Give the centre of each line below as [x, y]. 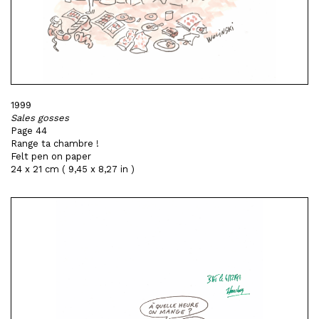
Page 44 [29, 131]
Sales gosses [40, 118]
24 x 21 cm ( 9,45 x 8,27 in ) [73, 169]
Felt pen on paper [51, 156]
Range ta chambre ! [55, 143]
